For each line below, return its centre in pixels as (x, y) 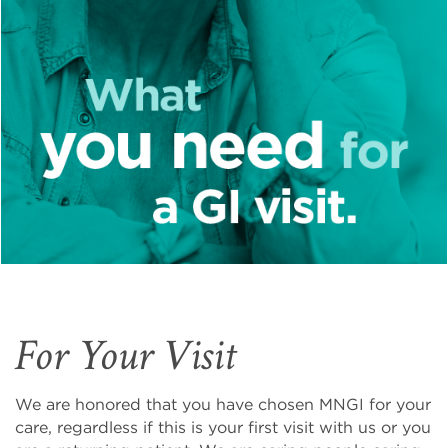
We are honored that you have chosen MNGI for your (223, 404)
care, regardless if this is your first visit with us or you (223, 427)
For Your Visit (125, 355)
